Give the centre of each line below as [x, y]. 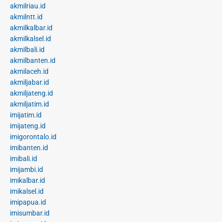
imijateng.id [28, 126]
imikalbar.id [28, 180]
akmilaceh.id [29, 71]
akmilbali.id [27, 49]
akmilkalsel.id [30, 38]
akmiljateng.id [31, 93]
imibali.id [24, 158]
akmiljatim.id [29, 104]
